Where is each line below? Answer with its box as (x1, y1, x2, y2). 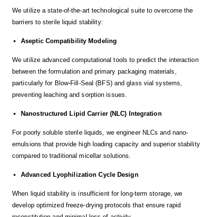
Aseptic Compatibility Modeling (21, 37, 117, 45)
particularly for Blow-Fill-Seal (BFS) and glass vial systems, (12, 79, 183, 87)
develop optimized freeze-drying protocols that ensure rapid (12, 201, 181, 209)
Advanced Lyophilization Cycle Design (21, 171, 139, 179)
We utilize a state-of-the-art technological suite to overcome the (12, 7, 193, 15)
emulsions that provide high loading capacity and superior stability (12, 140, 200, 148)
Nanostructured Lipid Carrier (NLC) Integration (21, 110, 162, 118)
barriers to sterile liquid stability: (12, 18, 103, 26)
